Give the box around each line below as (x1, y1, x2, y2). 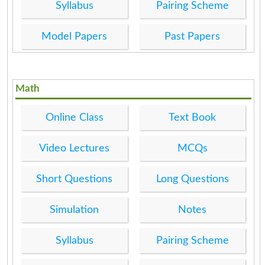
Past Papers (164, 31, 221, 42)
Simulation (50, 204, 99, 215)
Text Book (169, 112, 216, 123)
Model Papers (41, 31, 108, 42)
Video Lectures (39, 143, 110, 154)
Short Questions (36, 173, 113, 185)
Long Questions (156, 173, 229, 185)
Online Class (45, 112, 104, 123)
